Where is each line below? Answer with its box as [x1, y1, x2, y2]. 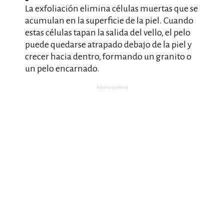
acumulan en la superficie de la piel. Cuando [25, 15, 193, 25]
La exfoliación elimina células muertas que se [25, 3, 198, 13]
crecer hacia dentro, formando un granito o [25, 51, 191, 61]
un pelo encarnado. [25, 63, 99, 73]
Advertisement [96, 85, 128, 90]
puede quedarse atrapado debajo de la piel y [25, 39, 192, 49]
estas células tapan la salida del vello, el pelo [25, 27, 190, 37]
